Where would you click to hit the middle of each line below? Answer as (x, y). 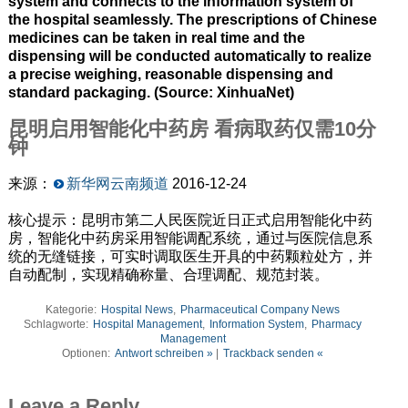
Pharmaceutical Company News (260, 310)
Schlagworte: (58, 325)
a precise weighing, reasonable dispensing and (170, 75)
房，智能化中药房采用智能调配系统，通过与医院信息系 (190, 239)
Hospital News (138, 310)
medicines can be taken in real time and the (156, 38)
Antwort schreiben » (164, 354)
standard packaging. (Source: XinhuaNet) (151, 93)
